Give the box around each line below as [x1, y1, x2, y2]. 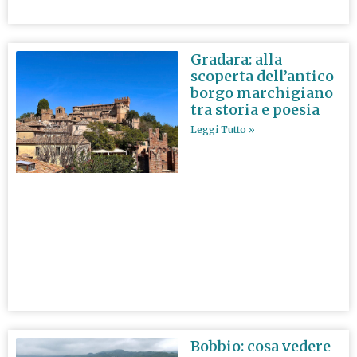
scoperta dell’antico [190, 66, 334, 85]
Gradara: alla [190, 49, 282, 69]
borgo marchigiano [190, 83, 333, 102]
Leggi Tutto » [190, 123, 255, 135]
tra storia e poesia [190, 100, 320, 119]
